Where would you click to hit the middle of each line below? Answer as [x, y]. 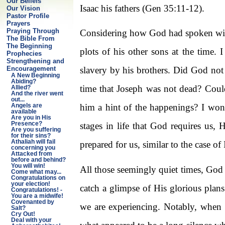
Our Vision [23, 8]
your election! [30, 184]
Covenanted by [32, 202]
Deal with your [31, 220]
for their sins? [31, 136]
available [24, 111]
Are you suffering [36, 130]
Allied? [21, 87]
